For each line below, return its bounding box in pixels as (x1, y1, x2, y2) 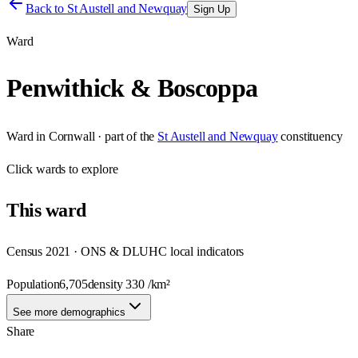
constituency (280, 129, 343, 143)
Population (6, 276, 60, 291)
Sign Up (193, 3, 231, 15)
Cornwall (48, 129, 95, 143)
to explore (66, 161, 118, 176)
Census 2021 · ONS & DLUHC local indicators (6, 244, 245, 258)
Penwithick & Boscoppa (6, 74, 258, 103)
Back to (26, 2, 67, 15)
